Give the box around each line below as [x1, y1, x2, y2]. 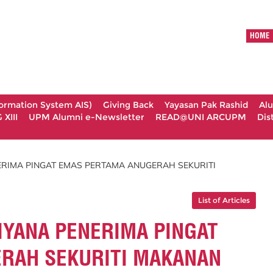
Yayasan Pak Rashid [165, 99, 248, 110]
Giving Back [103, 99, 154, 110]
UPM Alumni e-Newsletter [29, 112, 144, 122]
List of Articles [198, 195, 250, 205]
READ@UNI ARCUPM [155, 112, 246, 122]
